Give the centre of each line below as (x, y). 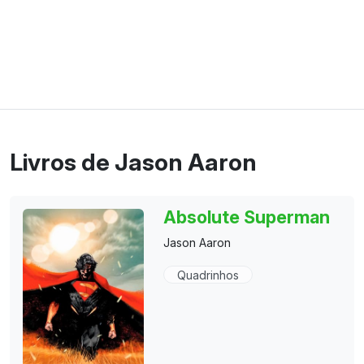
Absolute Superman (247, 217)
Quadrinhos (208, 275)
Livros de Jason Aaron (133, 162)
